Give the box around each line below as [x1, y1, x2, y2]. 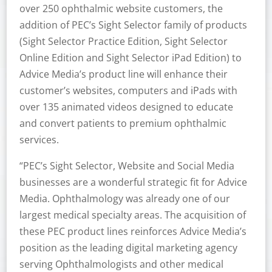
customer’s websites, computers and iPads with [19, 84, 237, 97]
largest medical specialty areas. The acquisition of [19, 208, 246, 222]
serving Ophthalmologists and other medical [19, 257, 223, 271]
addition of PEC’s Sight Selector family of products [19, 18, 247, 32]
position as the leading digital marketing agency [19, 241, 237, 254]
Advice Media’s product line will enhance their [19, 67, 228, 81]
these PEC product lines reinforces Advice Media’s [19, 225, 246, 238]
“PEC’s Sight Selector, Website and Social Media [19, 159, 234, 172]
